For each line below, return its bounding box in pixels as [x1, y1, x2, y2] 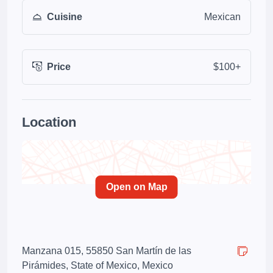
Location [22, 115, 76, 130]
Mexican [204, 12, 241, 22]
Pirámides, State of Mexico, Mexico [22, 260, 173, 271]
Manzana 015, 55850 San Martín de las [22, 246, 191, 256]
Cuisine [47, 12, 82, 22]
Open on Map [105, 182, 168, 192]
